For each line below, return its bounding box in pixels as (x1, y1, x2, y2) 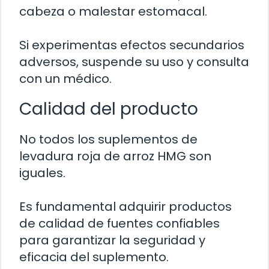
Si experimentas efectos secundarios (19, 36, 244, 53)
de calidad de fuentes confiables (19, 214, 220, 232)
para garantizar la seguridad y (19, 231, 205, 249)
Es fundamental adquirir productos (19, 198, 232, 215)
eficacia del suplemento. (19, 248, 169, 265)
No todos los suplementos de (19, 130, 198, 148)
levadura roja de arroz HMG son (19, 147, 211, 165)
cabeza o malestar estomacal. (19, 2, 207, 20)
